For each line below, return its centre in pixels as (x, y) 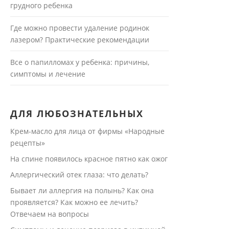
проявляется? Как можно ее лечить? (74, 202)
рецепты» (27, 143)
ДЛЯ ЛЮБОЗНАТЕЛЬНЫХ (77, 113)
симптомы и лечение (48, 74)
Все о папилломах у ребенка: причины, (79, 62)
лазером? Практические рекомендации (79, 40)
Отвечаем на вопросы (49, 214)
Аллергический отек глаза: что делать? (79, 175)
